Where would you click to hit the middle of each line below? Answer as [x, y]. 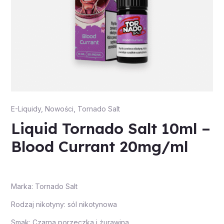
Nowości [59, 109]
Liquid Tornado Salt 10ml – [110, 129]
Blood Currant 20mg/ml [99, 147]
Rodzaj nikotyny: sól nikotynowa [64, 204]
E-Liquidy [26, 109]
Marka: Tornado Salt [44, 186]
